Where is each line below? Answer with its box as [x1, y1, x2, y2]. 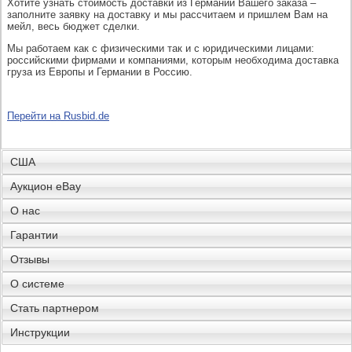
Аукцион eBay [10, 180, 81, 192]
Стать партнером [10, 302, 99, 314]
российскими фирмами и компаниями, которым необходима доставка [7, 54, 339, 66]
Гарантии [10, 229, 58, 241]
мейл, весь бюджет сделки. [7, 20, 140, 32]
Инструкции [10, 326, 70, 339]
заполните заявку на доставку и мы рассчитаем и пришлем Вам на [7, 9, 328, 20]
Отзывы [10, 253, 49, 266]
